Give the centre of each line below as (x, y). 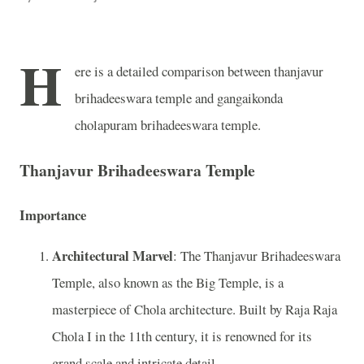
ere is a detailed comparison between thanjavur (199, 71)
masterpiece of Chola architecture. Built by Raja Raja (195, 310)
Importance (53, 215)
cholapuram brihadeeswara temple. (168, 125)
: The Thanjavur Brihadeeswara (257, 256)
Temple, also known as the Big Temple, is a (168, 283)
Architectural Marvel (113, 256)
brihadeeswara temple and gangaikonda (179, 98)
